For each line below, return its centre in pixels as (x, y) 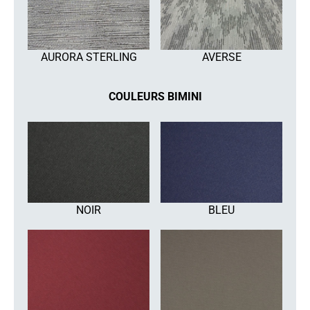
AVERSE (221, 57)
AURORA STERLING (89, 57)
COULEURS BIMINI (155, 96)
